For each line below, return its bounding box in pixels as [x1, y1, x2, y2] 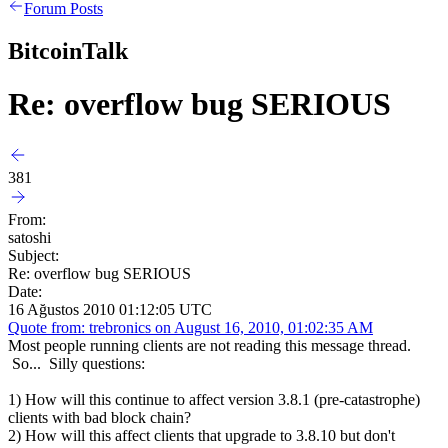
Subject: [8, 246, 59, 264]
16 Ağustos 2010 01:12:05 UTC [8, 300, 212, 318]
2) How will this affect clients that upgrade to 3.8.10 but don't [8, 426, 395, 444]
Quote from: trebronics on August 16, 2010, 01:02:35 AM [8, 318, 373, 336]
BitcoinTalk [8, 37, 128, 64]
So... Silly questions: [8, 354, 145, 372]
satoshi [8, 228, 51, 246]
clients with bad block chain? [8, 408, 191, 426]
